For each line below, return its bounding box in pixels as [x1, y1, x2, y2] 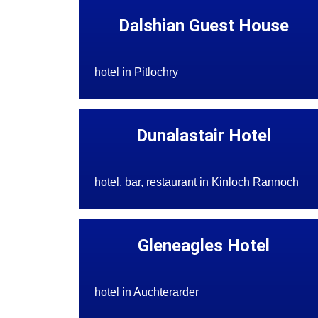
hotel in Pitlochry [94, 66, 178, 79]
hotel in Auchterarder [94, 286, 199, 299]
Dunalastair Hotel [136, 126, 272, 146]
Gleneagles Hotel [138, 236, 270, 256]
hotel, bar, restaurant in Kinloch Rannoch [94, 176, 299, 189]
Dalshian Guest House [119, 16, 290, 36]
